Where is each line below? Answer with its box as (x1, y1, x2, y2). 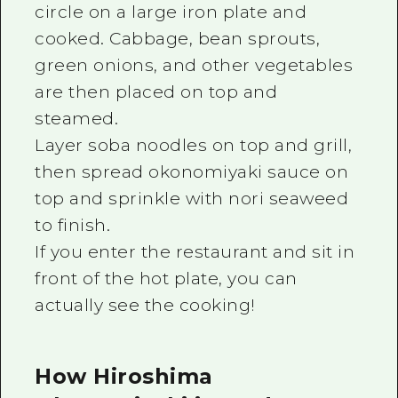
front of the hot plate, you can (35, 268, 298, 290)
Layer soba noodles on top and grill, (35, 135, 353, 156)
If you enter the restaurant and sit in (35, 242, 355, 263)
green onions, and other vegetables (35, 55, 354, 76)
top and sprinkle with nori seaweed (35, 188, 349, 210)
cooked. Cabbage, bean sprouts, (35, 28, 321, 50)
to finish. (35, 215, 111, 236)
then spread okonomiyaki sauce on (35, 162, 349, 183)
